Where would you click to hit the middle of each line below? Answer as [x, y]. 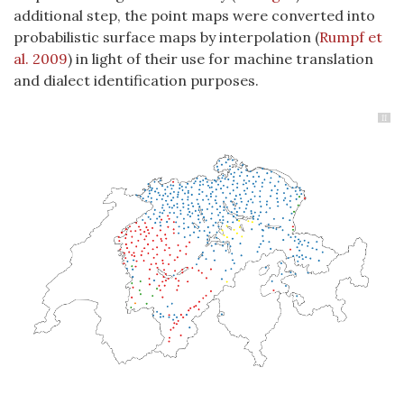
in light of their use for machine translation [223, 59]
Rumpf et [351, 37]
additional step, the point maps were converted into [194, 15]
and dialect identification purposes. [136, 80]
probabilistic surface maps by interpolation [164, 37]
